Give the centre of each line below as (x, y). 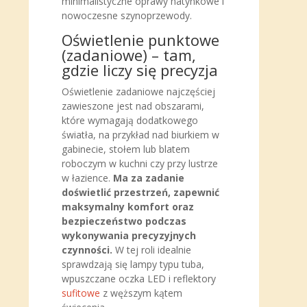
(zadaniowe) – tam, (129, 55)
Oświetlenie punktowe (140, 40)
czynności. (87, 250)
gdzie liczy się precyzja (140, 70)
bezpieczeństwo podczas (124, 221)
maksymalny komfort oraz (128, 207)
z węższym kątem (141, 293)
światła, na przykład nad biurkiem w (140, 135)
